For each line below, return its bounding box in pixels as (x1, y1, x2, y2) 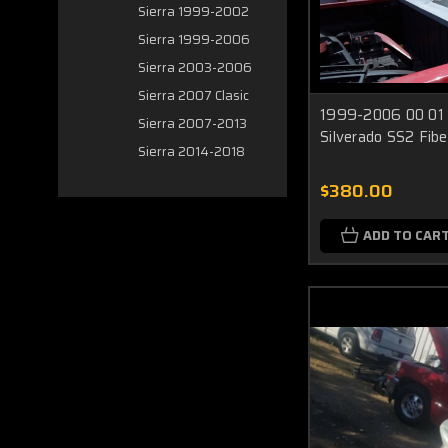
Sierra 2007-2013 (138, 113, 247, 134)
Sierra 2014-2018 (138, 141, 245, 162)
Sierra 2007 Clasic (138, 85, 249, 106)
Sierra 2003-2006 (138, 57, 252, 78)
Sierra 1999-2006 (138, 29, 250, 50)
